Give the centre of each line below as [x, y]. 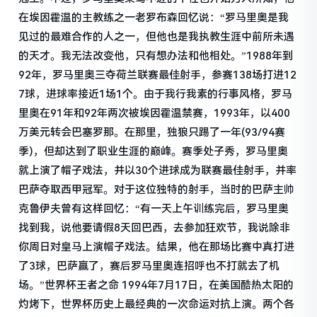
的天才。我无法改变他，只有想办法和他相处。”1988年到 [156, 56]
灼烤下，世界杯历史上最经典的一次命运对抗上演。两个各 [157, 304]
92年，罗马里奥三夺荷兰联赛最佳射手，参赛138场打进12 [158, 75]
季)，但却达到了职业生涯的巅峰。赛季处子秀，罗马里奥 [154, 151]
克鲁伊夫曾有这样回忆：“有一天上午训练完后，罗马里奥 [154, 208]
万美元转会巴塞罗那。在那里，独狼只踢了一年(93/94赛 [152, 132]
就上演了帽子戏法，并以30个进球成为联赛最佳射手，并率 [158, 170]
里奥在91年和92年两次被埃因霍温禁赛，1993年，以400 [155, 113]
